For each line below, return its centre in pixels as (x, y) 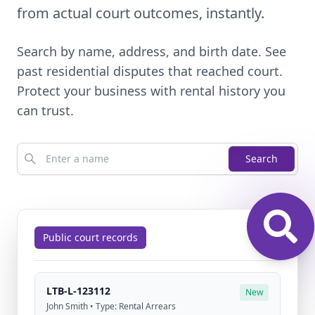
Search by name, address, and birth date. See (152, 51)
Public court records (90, 237)
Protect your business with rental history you (151, 91)
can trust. (45, 110)
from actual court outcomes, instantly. (141, 13)
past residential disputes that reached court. (150, 71)
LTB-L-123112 (78, 291)
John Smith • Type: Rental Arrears (111, 306)
